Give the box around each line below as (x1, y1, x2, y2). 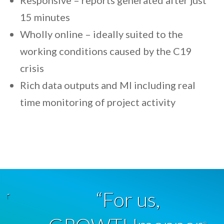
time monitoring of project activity (20, 96, 175, 108)
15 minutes (20, 11, 70, 23)
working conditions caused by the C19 (20, 45, 192, 57)
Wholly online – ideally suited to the (20, 28, 183, 40)
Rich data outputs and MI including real (20, 79, 195, 91)
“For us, (79, 187, 144, 211)
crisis (20, 62, 44, 74)
